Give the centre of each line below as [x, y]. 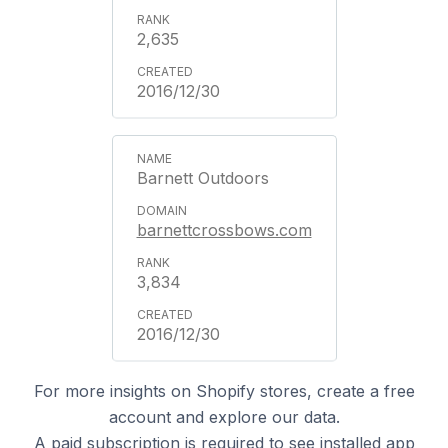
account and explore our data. [224, 416]
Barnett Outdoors [202, 177]
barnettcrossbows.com [224, 229]
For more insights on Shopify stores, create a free [224, 390]
